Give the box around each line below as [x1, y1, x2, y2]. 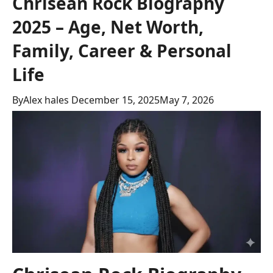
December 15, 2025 [71, 93, 160, 107]
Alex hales [23, 93, 69, 107]
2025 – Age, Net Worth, [12, 15, 204, 38]
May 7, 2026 [160, 93, 214, 107]
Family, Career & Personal [12, 39, 232, 62]
